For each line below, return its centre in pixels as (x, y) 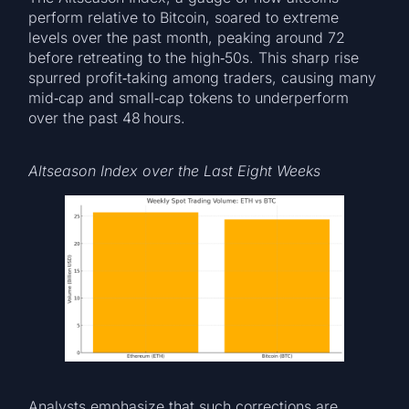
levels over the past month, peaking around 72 (187, 38)
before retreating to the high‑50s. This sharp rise (194, 58)
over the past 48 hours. (107, 118)
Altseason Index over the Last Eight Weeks (175, 171)
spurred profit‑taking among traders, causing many (203, 78)
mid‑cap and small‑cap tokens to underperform (189, 98)
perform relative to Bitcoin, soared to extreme (184, 18)
